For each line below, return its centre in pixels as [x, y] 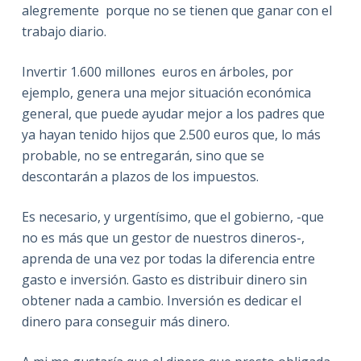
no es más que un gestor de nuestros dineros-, [163, 238]
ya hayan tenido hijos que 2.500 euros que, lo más [171, 135]
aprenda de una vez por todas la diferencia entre [168, 259]
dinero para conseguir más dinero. [125, 322]
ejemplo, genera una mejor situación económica [166, 93]
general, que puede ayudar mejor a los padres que [173, 114]
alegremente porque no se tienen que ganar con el [176, 10]
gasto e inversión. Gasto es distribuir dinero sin [164, 280]
